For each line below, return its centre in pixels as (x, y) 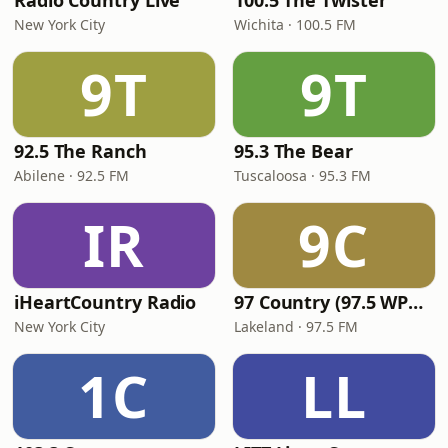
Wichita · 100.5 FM (295, 24)
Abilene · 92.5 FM (71, 175)
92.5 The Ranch (80, 151)
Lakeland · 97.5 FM (296, 326)
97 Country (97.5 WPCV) (416, 302)
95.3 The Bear (293, 151)
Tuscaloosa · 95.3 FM (302, 175)
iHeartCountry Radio (105, 302)
